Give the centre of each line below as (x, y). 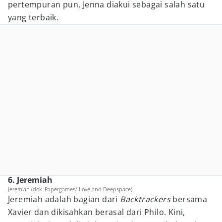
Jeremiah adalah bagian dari (64, 199)
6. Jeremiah (30, 180)
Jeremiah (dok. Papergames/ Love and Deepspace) (70, 189)
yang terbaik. (33, 17)
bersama (190, 199)
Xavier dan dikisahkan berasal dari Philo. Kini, (97, 212)
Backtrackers (146, 199)
